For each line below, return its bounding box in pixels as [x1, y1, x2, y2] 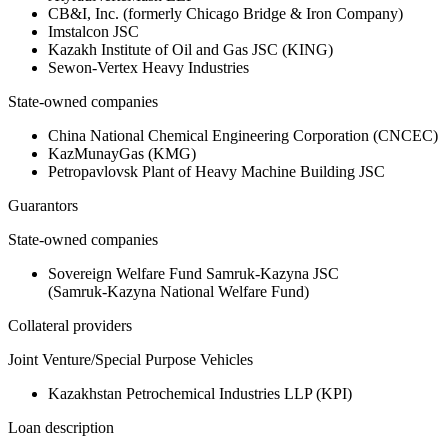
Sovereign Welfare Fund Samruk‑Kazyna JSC [48, 265, 339, 283]
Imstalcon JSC [48, 23, 139, 41]
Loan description [8, 419, 114, 437]
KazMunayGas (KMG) [48, 145, 196, 163]
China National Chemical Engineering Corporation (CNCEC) [48, 127, 438, 145]
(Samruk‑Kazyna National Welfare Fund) [48, 283, 309, 301]
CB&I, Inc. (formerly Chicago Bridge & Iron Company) [48, 5, 403, 23]
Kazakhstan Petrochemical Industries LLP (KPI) [48, 385, 352, 403]
